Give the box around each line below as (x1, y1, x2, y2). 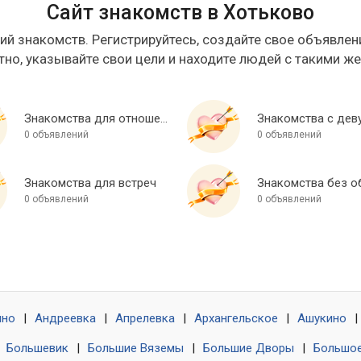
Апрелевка (115, 311, 175, 326)
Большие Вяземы (88, 341, 184, 356)
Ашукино (297, 311, 346, 326)
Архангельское (194, 311, 278, 326)
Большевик (6, 341, 68, 356)
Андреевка (35, 311, 96, 326)
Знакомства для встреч (23, 176, 156, 191)
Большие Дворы (203, 341, 294, 356)
